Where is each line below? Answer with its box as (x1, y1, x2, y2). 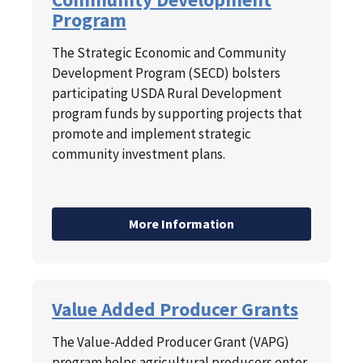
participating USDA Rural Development (52, 84, 282, 103)
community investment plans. (52, 145, 225, 164)
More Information (129, 216, 234, 233)
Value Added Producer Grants (52, 297, 298, 322)
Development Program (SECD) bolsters (52, 64, 280, 83)
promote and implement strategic (52, 125, 251, 143)
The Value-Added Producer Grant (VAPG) (52, 333, 289, 352)
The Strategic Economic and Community (52, 44, 286, 62)
